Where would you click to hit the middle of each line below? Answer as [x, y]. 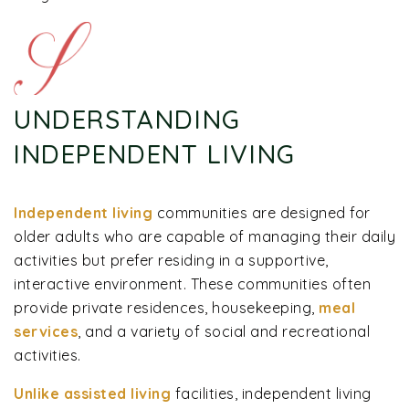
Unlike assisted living [92, 394]
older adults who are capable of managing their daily [204, 237]
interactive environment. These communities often [192, 284]
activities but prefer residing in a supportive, [171, 261]
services [46, 332]
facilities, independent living [271, 394]
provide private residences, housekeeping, [166, 308]
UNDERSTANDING [127, 120]
